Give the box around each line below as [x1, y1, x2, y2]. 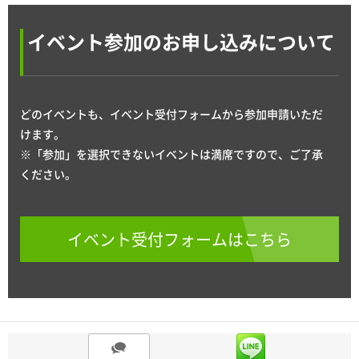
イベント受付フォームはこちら [67, 228, 292, 252]
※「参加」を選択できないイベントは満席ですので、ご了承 [20, 146, 323, 163]
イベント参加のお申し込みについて [27, 27, 335, 57]
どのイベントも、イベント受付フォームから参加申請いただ [20, 106, 323, 123]
